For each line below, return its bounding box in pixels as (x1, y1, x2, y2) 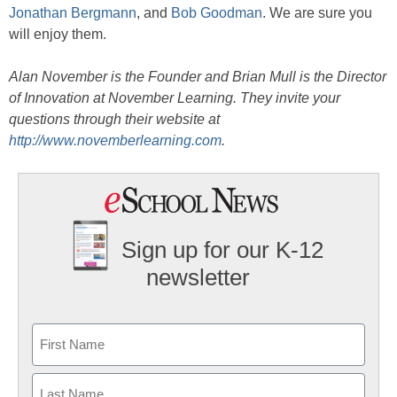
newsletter (146, 264, 251, 292)
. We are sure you (262, 5, 372, 20)
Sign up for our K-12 (121, 237, 324, 264)
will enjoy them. (9, 27, 106, 42)
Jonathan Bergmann (9, 5, 136, 20)
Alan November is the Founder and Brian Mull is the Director (9, 69, 386, 84)
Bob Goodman (171, 5, 262, 20)
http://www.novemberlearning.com (9, 133, 222, 148)
